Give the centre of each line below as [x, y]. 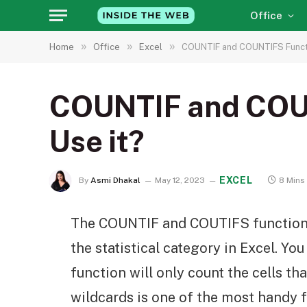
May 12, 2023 [180, 181]
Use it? [97, 142]
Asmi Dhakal [115, 181]
